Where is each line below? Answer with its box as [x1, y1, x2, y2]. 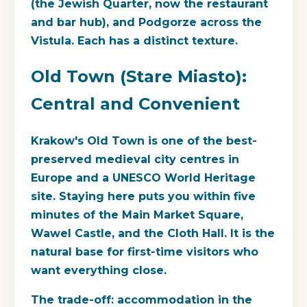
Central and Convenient [31, 94, 240, 114]
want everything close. [31, 264, 167, 278]
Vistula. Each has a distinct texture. [31, 34, 238, 47]
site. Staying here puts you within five [31, 190, 256, 204]
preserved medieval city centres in [31, 153, 239, 167]
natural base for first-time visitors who [31, 245, 258, 259]
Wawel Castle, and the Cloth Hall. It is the [31, 227, 275, 241]
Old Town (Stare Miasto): [31, 66, 247, 87]
